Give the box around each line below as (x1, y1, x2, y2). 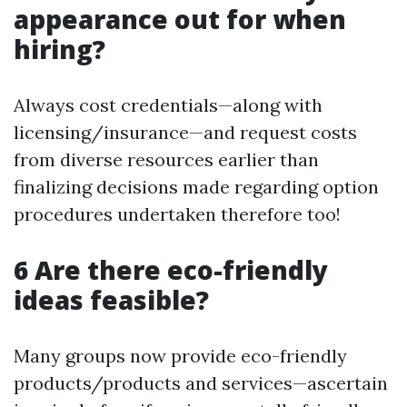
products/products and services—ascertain (14, 372, 388, 394)
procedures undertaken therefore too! (14, 203, 341, 225)
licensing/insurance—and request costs (14, 121, 357, 144)
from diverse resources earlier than (14, 148, 319, 171)
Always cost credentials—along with (14, 94, 323, 116)
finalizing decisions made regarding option (14, 175, 379, 198)
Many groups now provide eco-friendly (14, 344, 347, 367)
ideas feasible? (14, 283, 209, 317)
